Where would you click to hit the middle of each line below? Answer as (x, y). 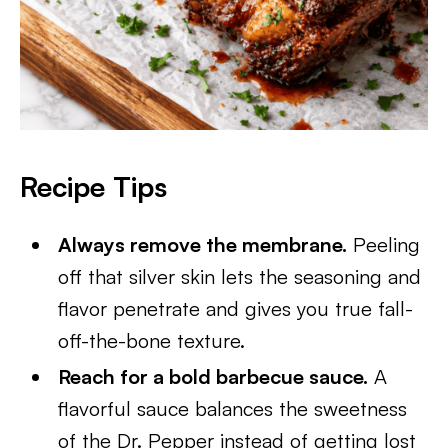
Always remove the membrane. (203, 244)
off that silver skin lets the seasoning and (240, 276)
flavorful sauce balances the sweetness (233, 408)
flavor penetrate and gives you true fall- (236, 308)
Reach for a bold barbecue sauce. (213, 376)
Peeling (384, 244)
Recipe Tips (93, 186)
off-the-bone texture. (152, 340)
